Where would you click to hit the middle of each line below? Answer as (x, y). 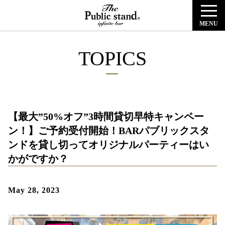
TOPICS (113, 59)
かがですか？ (38, 159)
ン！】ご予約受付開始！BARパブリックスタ (109, 131)
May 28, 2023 (34, 190)
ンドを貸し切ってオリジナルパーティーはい (108, 145)
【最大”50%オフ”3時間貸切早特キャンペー (106, 117)
